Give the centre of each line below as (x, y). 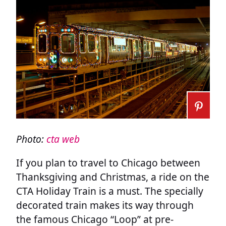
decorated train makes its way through (105, 205)
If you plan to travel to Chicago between (108, 162)
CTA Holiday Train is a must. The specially (110, 191)
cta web (63, 139)
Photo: (31, 139)
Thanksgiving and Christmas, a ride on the (113, 177)
